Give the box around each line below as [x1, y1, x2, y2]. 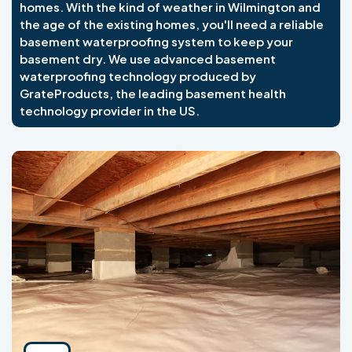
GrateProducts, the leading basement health [20, 86, 286, 101]
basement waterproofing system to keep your [20, 34, 293, 49]
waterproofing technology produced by [20, 68, 256, 84]
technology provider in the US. [20, 103, 200, 119]
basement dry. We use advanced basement [20, 51, 276, 67]
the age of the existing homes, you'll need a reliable [20, 16, 324, 32]
